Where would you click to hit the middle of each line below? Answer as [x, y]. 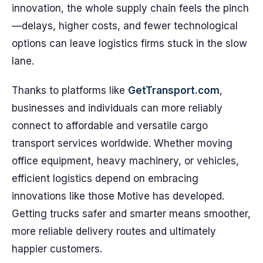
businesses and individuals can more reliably [117, 108]
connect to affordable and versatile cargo [110, 126]
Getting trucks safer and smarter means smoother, [131, 214]
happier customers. [57, 249]
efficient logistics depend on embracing [105, 178]
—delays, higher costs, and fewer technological [125, 26]
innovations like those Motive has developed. [118, 196]
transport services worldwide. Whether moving [122, 143]
